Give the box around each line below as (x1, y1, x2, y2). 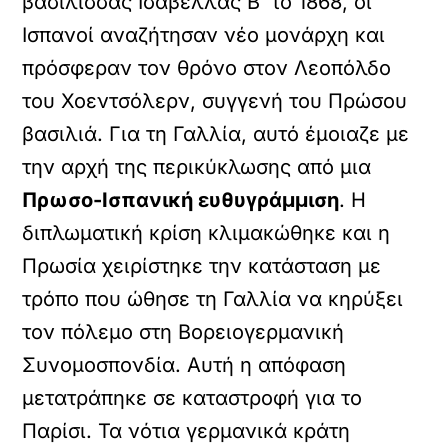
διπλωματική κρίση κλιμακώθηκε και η (22, 221, 391, 245)
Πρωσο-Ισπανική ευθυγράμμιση (22, 188, 340, 212)
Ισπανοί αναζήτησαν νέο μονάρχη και (22, 23, 386, 47)
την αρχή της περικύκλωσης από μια (22, 155, 372, 179)
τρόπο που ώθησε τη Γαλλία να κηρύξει (22, 287, 404, 311)
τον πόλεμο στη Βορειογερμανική (22, 320, 345, 344)
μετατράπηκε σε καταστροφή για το (22, 386, 363, 410)
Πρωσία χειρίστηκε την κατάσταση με (22, 254, 382, 278)
